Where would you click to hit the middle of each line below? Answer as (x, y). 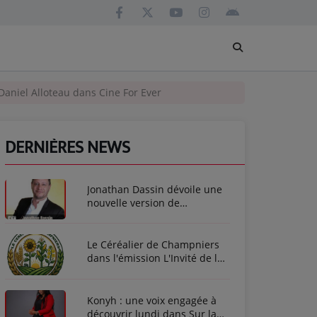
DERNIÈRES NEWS (68, 148)
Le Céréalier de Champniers (153, 245)
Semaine (108, 272)
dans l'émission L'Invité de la (155, 258)
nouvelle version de (133, 203)
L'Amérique (114, 216)
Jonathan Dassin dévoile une (155, 189)
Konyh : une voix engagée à (152, 300)
